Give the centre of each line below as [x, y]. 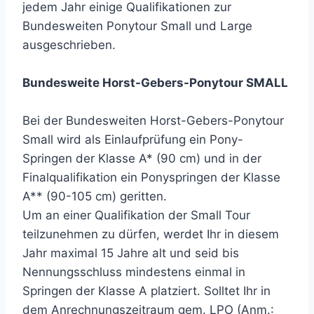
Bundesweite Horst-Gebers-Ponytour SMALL [155, 82]
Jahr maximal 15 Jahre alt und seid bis [131, 253]
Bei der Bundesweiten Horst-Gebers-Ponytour [153, 120]
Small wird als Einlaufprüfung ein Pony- [133, 139]
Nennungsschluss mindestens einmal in [134, 272]
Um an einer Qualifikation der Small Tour [136, 215]
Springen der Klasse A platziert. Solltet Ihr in [146, 291]
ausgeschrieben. [69, 45]
